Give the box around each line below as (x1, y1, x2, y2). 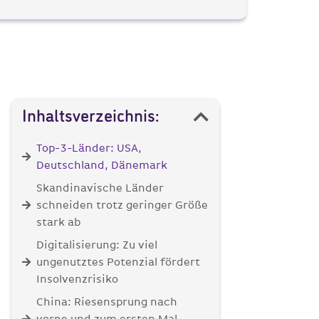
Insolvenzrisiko (36, 273, 118, 286)
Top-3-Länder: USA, (36, 142, 142, 155)
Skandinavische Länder (36, 182, 164, 195)
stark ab (36, 216, 81, 229)
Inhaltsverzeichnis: (21, 108, 159, 126)
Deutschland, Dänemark (36, 159, 170, 172)
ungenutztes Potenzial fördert (36, 256, 200, 269)
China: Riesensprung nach (36, 296, 177, 309)
